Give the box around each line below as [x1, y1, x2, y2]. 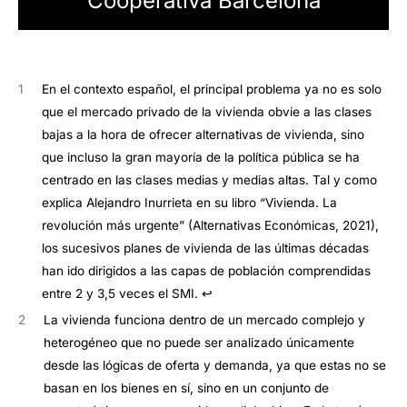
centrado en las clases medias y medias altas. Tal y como [42, 173, 378, 188]
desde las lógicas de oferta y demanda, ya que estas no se [44, 358, 387, 373]
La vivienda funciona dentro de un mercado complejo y [44, 313, 366, 328]
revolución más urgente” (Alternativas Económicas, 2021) [42, 218, 376, 233]
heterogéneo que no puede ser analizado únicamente [44, 335, 355, 351]
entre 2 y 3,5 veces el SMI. [42, 286, 203, 302]
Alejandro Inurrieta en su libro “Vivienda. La [86, 195, 338, 211]
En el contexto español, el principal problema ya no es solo [42, 82, 382, 97]
